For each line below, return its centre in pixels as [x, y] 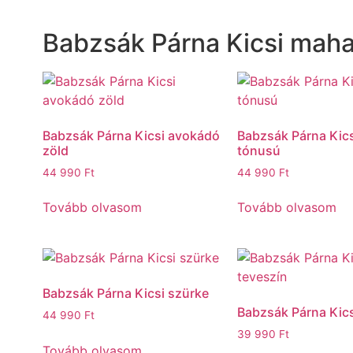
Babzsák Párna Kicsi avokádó [131, 135]
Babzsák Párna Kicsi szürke [125, 294]
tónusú [258, 150]
